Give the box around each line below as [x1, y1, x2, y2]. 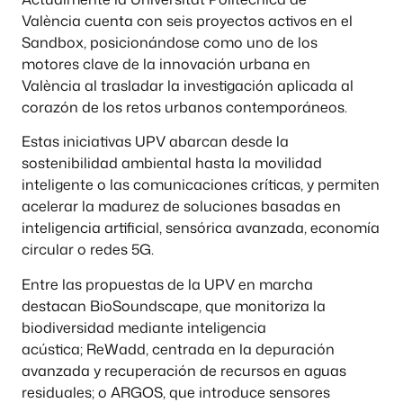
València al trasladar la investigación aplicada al [22, 76, 354, 96]
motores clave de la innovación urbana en [22, 54, 310, 75]
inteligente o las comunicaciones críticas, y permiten [22, 175, 380, 195]
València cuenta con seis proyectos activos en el [22, 11, 353, 31]
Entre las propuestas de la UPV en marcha [22, 273, 313, 294]
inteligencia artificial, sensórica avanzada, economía [22, 218, 380, 238]
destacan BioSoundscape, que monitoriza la [22, 295, 326, 316]
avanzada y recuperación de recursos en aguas [22, 360, 346, 381]
